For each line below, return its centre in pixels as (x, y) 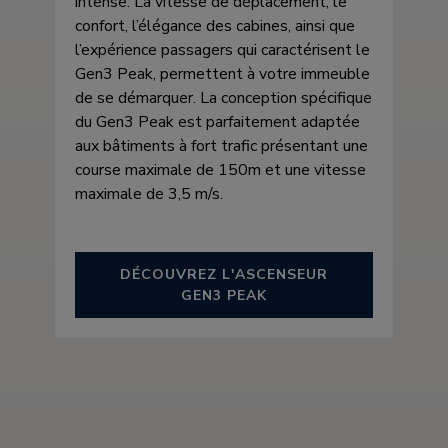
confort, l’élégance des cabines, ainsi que (215, 26)
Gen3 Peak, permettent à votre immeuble (222, 74)
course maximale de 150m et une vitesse (220, 170)
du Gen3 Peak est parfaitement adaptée (217, 122)
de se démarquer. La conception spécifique (223, 98)
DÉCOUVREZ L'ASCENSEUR (224, 274)
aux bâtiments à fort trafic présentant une (221, 146)
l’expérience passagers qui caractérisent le (222, 50)
